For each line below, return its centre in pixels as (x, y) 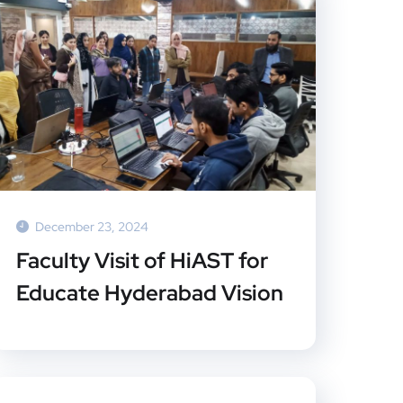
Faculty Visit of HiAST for (142, 261)
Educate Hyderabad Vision (149, 293)
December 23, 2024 (91, 227)
